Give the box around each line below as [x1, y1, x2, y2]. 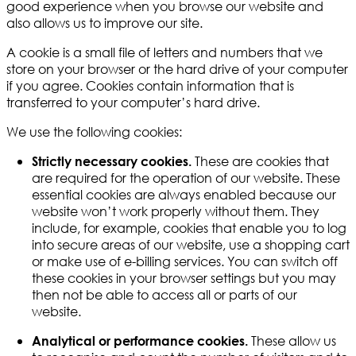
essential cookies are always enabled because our [32, 186, 336, 203]
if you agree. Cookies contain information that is [6, 77, 294, 95]
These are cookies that [192, 153, 329, 170]
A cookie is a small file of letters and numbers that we [6, 44, 323, 61]
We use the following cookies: [6, 123, 182, 141]
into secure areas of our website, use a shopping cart [32, 236, 350, 253]
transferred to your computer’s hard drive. [6, 94, 260, 111]
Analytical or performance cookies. [32, 333, 248, 349]
